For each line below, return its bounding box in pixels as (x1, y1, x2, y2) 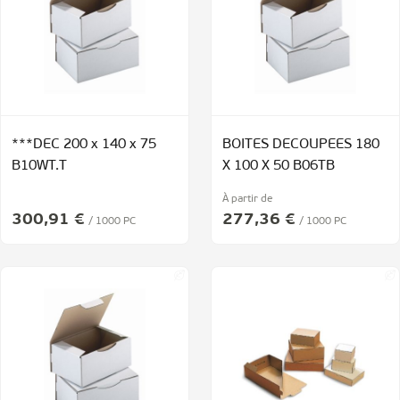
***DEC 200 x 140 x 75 (12, 137, 156, 152)
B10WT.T (12, 158, 67, 173)
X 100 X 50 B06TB (222, 158, 335, 173)
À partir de (222, 193, 272, 204)
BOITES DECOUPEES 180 (222, 137, 379, 152)
